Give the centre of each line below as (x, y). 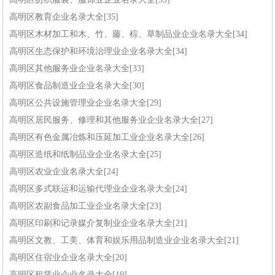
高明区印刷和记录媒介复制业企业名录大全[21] (99, 223)
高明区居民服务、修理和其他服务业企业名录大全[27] (111, 120)
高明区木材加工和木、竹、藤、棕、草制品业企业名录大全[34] (129, 34)
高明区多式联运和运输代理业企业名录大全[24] (99, 189)
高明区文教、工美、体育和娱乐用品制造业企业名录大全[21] (124, 241)
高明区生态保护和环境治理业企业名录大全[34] (99, 52)
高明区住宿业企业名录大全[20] (68, 258)
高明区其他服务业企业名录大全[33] (77, 69)
